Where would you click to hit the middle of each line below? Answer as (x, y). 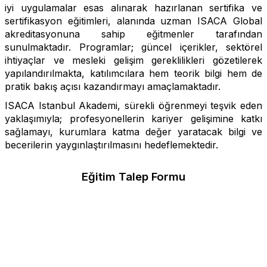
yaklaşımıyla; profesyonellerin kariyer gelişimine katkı (133, 119)
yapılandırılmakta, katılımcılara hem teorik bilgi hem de (133, 73)
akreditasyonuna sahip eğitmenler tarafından (133, 34)
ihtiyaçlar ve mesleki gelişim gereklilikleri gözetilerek (133, 60)
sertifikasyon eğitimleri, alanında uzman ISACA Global (133, 21)
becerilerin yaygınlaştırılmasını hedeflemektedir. (111, 145)
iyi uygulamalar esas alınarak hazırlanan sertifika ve (133, 8)
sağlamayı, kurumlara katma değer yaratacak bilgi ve (133, 132)
